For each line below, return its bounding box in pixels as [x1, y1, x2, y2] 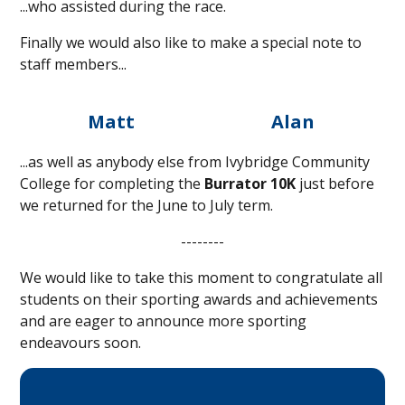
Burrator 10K [204, 173, 297, 193]
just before [296, 173, 375, 193]
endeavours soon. [20, 332, 142, 353]
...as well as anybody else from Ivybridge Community [20, 151, 371, 172]
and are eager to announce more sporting [20, 310, 307, 331]
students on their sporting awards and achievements [20, 288, 379, 309]
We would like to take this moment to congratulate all [20, 267, 383, 287]
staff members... [20, 53, 127, 74]
